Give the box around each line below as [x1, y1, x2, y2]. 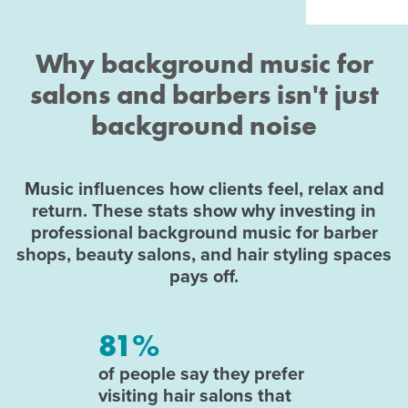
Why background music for [35, 46, 373, 81]
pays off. [169, 261, 239, 290]
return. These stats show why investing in [32, 196, 376, 224]
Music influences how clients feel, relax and [24, 174, 384, 202]
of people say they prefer [98, 359, 305, 387]
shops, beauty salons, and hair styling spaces [16, 240, 392, 268]
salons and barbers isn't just [29, 76, 379, 112]
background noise [91, 107, 317, 143]
